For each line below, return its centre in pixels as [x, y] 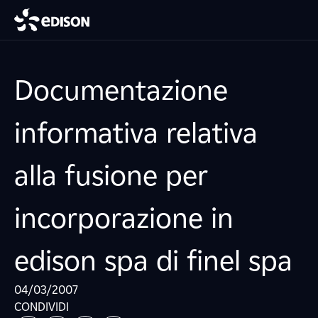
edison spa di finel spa [153, 261]
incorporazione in [124, 218]
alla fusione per [111, 175]
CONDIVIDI [42, 307]
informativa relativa [136, 133]
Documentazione [121, 90]
